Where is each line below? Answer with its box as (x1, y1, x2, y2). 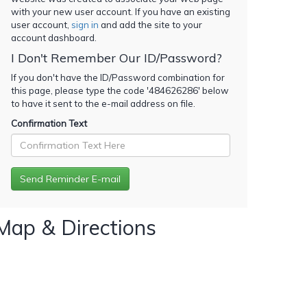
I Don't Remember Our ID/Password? (11, 49, 222, 66)
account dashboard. (11, 32, 97, 43)
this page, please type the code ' (11, 84, 149, 96)
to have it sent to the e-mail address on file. (11, 97, 195, 109)
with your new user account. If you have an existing (11, 5, 230, 17)
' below (198, 84, 229, 96)
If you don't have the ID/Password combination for (11, 71, 225, 83)
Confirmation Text (11, 117, 87, 129)
